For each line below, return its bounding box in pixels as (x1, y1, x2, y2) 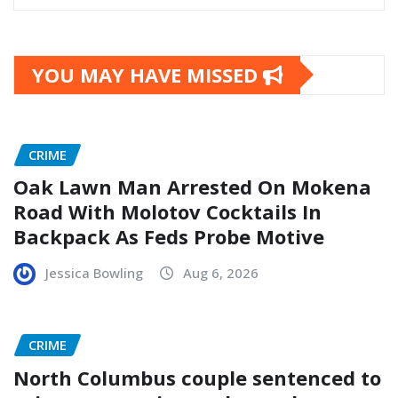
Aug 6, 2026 (183, 264, 259, 283)
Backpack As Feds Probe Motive (13, 223, 324, 251)
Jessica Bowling (45, 264, 143, 283)
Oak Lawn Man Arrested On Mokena (13, 173, 371, 201)
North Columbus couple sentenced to (13, 363, 381, 391)
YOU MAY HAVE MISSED (32, 60, 263, 88)
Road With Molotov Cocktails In (13, 198, 322, 226)
